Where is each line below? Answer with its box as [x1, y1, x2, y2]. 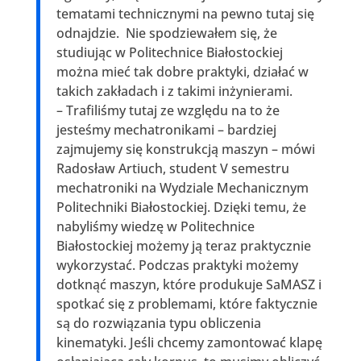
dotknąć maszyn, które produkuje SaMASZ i [56, 275, 322, 293]
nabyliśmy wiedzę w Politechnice [56, 217, 255, 235]
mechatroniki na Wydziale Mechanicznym [56, 178, 309, 197]
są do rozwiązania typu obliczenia [56, 313, 261, 332]
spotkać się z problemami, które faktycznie [56, 294, 317, 313]
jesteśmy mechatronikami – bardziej [56, 120, 276, 139]
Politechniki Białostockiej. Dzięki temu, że [56, 197, 306, 216]
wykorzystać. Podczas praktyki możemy [56, 255, 298, 274]
